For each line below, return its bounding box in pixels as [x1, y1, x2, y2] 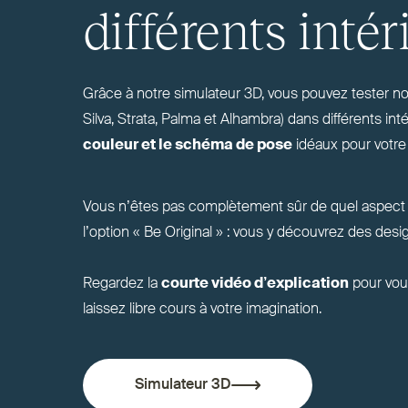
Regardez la [82, 277, 161, 291]
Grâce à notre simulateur [82, 87, 244, 102]
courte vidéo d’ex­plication [160, 277, 349, 291]
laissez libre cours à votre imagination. [82, 302, 321, 317]
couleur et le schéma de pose [82, 138, 292, 153]
